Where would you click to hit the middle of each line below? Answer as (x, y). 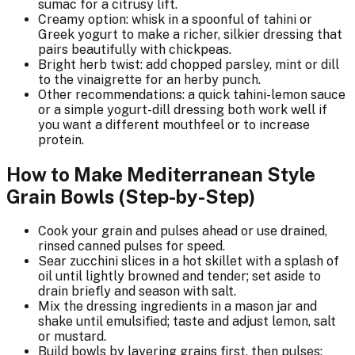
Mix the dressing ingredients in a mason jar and (177, 306)
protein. (61, 139)
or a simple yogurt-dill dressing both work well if (183, 109)
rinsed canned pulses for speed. (132, 246)
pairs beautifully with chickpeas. (135, 49)
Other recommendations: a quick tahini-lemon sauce (192, 94)
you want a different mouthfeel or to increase (174, 124)
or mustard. (72, 336)
